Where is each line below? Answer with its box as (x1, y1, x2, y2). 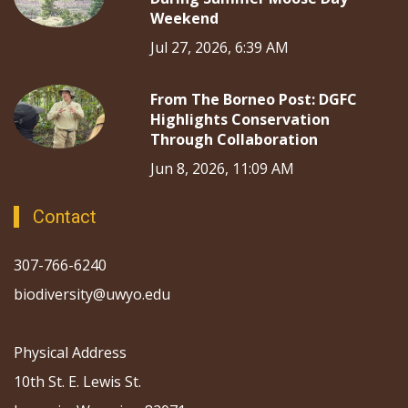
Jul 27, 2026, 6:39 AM (150, 37, 289, 57)
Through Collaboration (150, 129, 318, 149)
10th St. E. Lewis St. (14, 372, 141, 392)
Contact (33, 206, 97, 228)
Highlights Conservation (150, 109, 330, 129)
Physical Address (14, 342, 127, 362)
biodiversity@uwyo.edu (14, 284, 174, 304)
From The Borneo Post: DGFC (150, 89, 357, 109)
